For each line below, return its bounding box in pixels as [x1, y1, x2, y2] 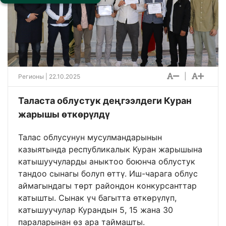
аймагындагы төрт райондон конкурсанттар [18, 181, 197, 191]
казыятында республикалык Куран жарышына [18, 144, 202, 155]
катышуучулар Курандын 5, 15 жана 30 [18, 205, 173, 215]
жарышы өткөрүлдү [18, 109, 110, 120]
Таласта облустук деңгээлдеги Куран [18, 95, 192, 106]
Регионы [18, 73, 44, 81]
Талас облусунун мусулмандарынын [18, 132, 162, 143]
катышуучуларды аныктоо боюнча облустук [18, 156, 195, 167]
